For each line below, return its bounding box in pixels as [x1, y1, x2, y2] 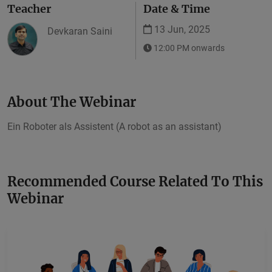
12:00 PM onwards [152, 43, 225, 54]
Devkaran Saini [47, 25, 112, 38]
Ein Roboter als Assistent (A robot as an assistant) [7, 121, 222, 133]
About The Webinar [7, 93, 136, 111]
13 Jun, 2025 [152, 24, 210, 36]
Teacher [7, 2, 51, 16]
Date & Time [143, 2, 210, 16]
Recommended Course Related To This [7, 173, 263, 191]
